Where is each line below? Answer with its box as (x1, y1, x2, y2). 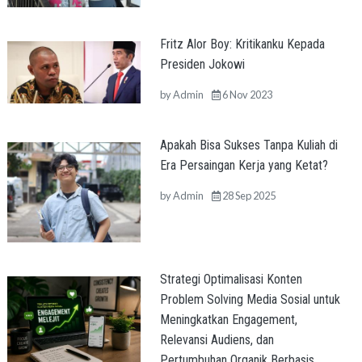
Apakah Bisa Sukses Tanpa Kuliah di (159, 137, 338, 154)
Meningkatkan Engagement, (159, 311, 297, 327)
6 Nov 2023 (220, 88, 272, 102)
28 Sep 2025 (220, 189, 276, 203)
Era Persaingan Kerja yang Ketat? (159, 158, 328, 174)
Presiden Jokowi (159, 57, 245, 73)
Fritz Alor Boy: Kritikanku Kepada (159, 36, 325, 53)
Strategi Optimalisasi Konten (159, 271, 302, 287)
